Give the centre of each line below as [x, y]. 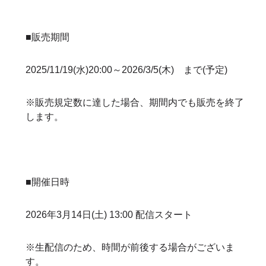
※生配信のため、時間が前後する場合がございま [130, 247]
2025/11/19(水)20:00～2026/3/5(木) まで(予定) [127, 69]
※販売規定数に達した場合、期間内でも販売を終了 [135, 102]
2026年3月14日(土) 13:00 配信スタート [109, 214]
